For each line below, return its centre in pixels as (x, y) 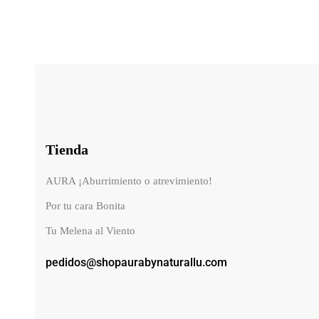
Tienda (67, 150)
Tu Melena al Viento (90, 231)
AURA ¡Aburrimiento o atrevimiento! (129, 181)
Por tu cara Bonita (85, 206)
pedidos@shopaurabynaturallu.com (136, 263)
